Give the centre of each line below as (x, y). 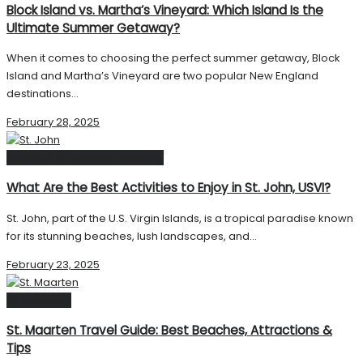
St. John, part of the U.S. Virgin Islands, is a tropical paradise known (180, 218)
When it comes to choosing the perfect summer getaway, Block (173, 58)
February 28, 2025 (53, 122)
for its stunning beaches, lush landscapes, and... (132, 236)
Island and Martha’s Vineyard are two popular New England (162, 76)
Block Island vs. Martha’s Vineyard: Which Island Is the (165, 11)
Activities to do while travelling (85, 158)
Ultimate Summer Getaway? (93, 28)
